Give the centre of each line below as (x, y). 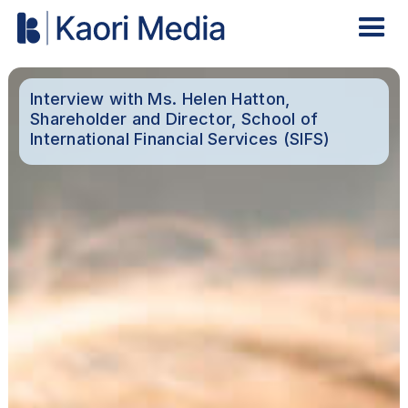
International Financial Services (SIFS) (180, 139)
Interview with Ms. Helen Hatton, (160, 99)
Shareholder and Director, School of (174, 119)
